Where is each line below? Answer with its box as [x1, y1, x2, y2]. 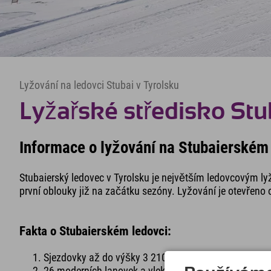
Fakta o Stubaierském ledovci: [19, 223, 171, 238]
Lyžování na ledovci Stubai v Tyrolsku [19, 79, 179, 91]
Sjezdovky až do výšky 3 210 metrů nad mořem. [44, 250, 250, 264]
